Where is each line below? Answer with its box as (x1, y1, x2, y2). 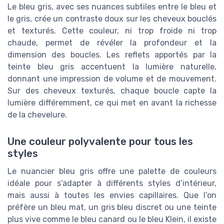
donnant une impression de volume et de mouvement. (7, 73, 216, 83)
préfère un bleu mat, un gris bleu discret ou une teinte (7, 202, 216, 212)
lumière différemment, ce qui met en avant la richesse (7, 97, 216, 107)
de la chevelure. (7, 109, 67, 119)
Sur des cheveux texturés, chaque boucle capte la (7, 85, 216, 95)
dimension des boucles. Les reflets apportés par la (7, 49, 216, 59)
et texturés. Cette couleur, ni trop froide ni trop (7, 25, 216, 35)
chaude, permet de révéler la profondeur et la (7, 37, 216, 47)
